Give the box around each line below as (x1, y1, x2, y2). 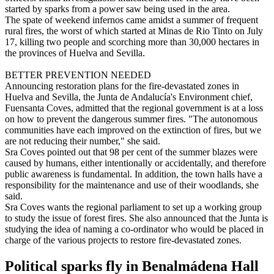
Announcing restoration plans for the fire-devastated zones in (5, 80, 239, 91)
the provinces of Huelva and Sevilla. (5, 47, 145, 58)
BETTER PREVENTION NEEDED (5, 69, 151, 80)
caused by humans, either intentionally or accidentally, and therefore (5, 157, 266, 168)
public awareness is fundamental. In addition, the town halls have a (5, 168, 262, 179)
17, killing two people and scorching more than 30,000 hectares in (5, 36, 259, 47)
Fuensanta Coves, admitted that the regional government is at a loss (5, 102, 263, 113)
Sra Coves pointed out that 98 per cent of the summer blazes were (5, 146, 257, 157)
